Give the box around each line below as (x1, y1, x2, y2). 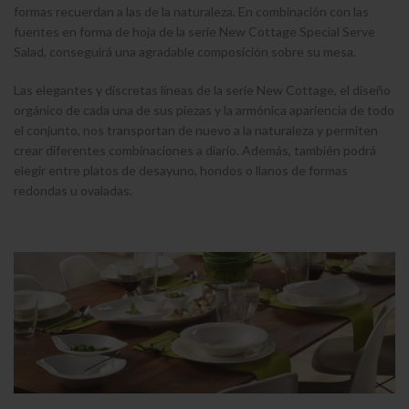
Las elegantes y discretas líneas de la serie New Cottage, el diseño (14, 82, 391, 99)
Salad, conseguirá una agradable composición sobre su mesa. (14, 44, 356, 60)
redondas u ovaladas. (14, 183, 132, 199)
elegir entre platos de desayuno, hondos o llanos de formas (14, 163, 348, 179)
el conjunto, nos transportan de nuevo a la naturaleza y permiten (14, 122, 378, 139)
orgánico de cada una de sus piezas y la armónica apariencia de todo (14, 102, 394, 119)
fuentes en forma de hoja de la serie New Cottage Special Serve (14, 24, 375, 40)
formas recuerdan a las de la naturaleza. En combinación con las (14, 4, 369, 20)
